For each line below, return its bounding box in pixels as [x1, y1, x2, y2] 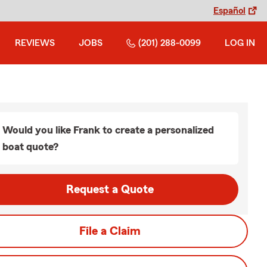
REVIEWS [15, 38, 55, 48]
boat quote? [2, 141, 58, 152]
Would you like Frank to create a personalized [2, 125, 214, 135]
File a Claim [79, 225, 141, 237]
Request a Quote [66, 184, 154, 195]
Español [213, 6, 246, 15]
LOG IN [225, 38, 255, 48]
